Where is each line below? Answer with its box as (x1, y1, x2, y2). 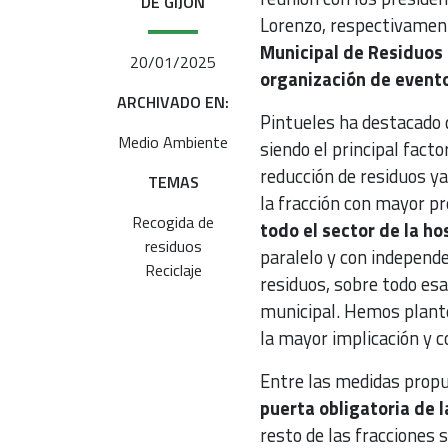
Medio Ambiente (118, 129, 229, 154)
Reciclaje (144, 257, 202, 282)
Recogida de (132, 209, 215, 234)
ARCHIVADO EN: (117, 89, 230, 114)
